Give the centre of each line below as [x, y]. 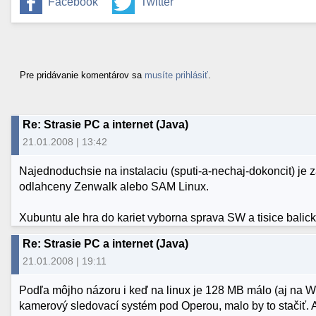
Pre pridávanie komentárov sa [82, 75]
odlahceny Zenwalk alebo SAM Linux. [114, 187]
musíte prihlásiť [176, 75]
